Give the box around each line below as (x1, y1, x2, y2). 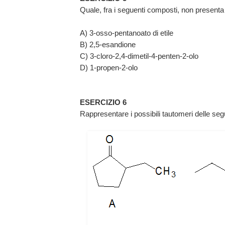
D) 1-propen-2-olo (80, 63, 138, 72)
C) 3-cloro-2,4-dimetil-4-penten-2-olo (80, 52, 198, 61)
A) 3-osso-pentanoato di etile (80, 29, 173, 38)
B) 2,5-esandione (80, 40, 136, 49)
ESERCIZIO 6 (80, 98, 127, 107)
